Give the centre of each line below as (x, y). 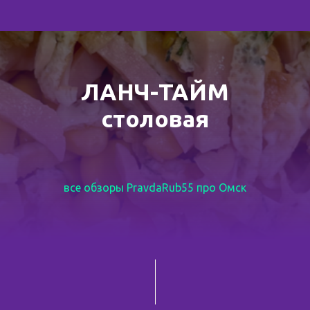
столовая (155, 118)
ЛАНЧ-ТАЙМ (155, 91)
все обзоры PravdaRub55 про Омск (155, 188)
